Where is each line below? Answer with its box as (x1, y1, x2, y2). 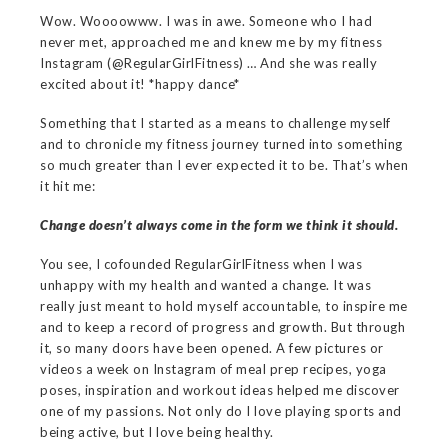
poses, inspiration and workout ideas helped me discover (40, 381, 400, 398)
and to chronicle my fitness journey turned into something (40, 135, 403, 152)
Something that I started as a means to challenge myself (40, 114, 391, 131)
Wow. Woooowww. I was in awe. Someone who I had (40, 12, 372, 29)
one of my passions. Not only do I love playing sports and (40, 402, 402, 419)
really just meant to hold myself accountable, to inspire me (40, 297, 408, 314)
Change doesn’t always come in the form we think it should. (40, 216, 398, 233)
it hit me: (40, 177, 95, 194)
